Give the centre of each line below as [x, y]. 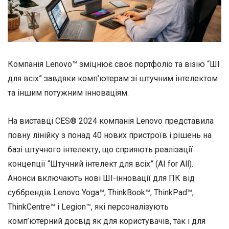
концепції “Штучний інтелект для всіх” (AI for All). [100, 164]
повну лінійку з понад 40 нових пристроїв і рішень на [110, 135]
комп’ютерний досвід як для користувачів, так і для [107, 221]
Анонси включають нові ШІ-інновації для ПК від [101, 178]
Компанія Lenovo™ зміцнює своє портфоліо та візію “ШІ [114, 64]
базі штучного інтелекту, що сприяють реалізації [100, 150]
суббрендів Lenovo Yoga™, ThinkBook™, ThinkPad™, [101, 193]
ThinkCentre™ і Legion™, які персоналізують [88, 207]
